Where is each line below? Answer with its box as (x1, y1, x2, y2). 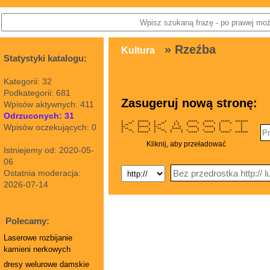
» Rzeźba (161, 43, 216, 56)
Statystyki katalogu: (4, 53, 87, 63)
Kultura (121, 45, 155, 55)
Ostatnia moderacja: (4, 168, 81, 178)
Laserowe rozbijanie (4, 233, 72, 242)
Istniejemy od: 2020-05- (4, 145, 94, 155)
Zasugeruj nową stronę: (121, 96, 257, 110)
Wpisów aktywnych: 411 (4, 99, 94, 109)
